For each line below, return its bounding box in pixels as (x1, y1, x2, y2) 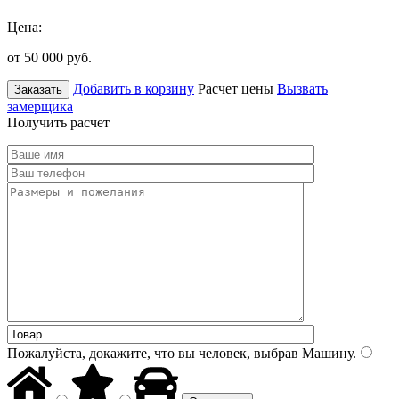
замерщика (7, 98, 73, 114)
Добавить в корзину (73, 80, 194, 96)
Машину (298, 345, 353, 361)
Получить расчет (7, 114, 110, 130)
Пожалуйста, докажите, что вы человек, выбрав (7, 345, 298, 361)
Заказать (14, 82, 62, 96)
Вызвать (277, 80, 328, 96)
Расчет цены (198, 80, 273, 96)
